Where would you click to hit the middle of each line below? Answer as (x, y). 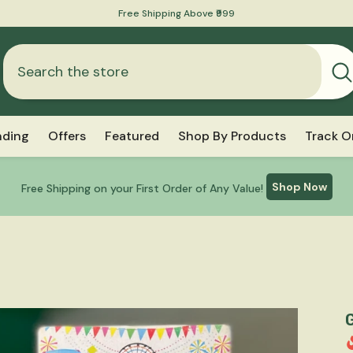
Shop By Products (232, 136)
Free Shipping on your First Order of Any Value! (142, 188)
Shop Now (299, 187)
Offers (67, 136)
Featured (132, 136)
